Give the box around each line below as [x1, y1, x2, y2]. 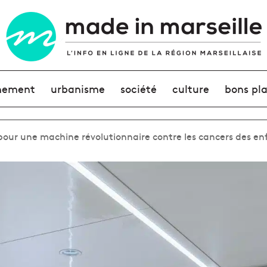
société [120, 81, 157, 96]
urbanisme [50, 81, 105, 96]
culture [172, 81, 210, 96]
